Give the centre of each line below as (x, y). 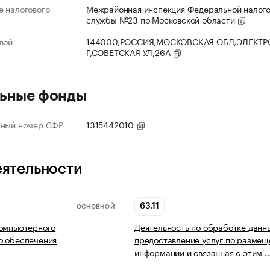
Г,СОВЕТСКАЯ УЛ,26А (130, 52)
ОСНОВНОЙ (96, 206)
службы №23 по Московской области (162, 20)
